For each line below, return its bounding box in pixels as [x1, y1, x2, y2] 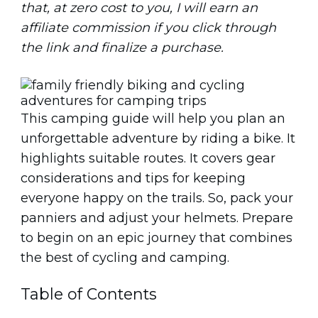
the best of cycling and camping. [21, 249, 229, 265]
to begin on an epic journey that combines [21, 229, 292, 246]
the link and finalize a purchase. [21, 39, 224, 55]
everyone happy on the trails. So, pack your [21, 190, 293, 206]
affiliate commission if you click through [21, 19, 276, 35]
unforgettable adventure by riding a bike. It [21, 130, 295, 146]
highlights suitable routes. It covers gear [21, 150, 275, 166]
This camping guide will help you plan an [21, 110, 285, 126]
